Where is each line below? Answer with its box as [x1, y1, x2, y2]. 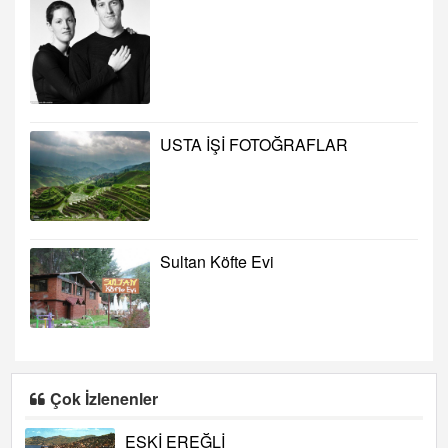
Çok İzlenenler [50, 386, 159, 410]
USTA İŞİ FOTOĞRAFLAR [160, 132, 348, 156]
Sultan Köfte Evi [160, 249, 274, 273]
